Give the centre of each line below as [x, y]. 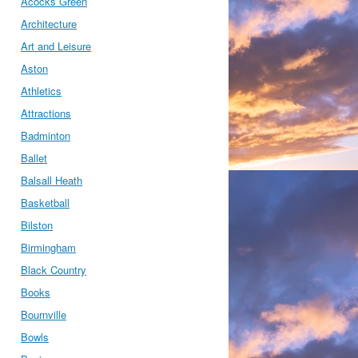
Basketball [45, 203]
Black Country [54, 270]
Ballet [34, 158]
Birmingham [48, 247]
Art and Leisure [56, 46]
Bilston [37, 225]
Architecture [49, 24]
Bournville [44, 314]
